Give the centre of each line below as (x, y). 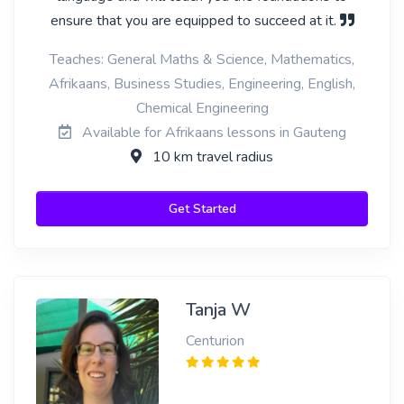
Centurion (215, 341)
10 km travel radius (211, 157)
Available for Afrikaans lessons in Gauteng (212, 133)
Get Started (202, 209)
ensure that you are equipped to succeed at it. (195, 21)
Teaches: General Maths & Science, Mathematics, (202, 60)
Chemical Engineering (202, 108)
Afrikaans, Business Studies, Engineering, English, (202, 84)
